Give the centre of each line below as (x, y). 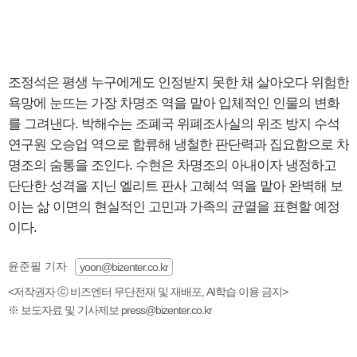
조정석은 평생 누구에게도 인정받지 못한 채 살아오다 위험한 (178, 83)
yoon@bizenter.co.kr (124, 267)
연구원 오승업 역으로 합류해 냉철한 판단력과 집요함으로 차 (178, 145)
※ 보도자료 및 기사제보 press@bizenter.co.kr (110, 310)
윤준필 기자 (37, 267)
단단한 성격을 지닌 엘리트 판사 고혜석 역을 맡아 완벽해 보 (175, 186)
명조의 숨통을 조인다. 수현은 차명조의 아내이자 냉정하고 (172, 166)
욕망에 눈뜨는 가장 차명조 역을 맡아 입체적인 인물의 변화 (174, 104)
